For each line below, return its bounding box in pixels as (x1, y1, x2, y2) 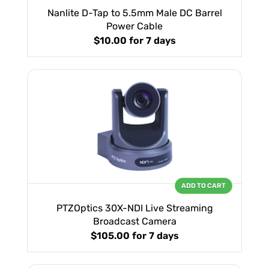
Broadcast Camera (92, 216, 177, 228)
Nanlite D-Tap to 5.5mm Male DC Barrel (47, 7, 222, 19)
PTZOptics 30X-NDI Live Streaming (56, 202, 213, 214)
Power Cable (106, 20, 163, 32)
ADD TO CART (181, 182, 226, 190)
